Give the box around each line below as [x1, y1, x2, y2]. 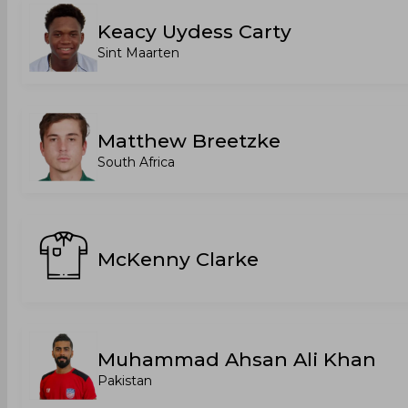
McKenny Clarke [97, 247, 259, 270]
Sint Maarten [97, 45, 179, 61]
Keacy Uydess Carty [97, 20, 291, 43]
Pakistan [97, 372, 152, 389]
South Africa [97, 154, 175, 170]
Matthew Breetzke [97, 129, 280, 152]
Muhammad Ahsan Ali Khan [97, 348, 376, 371]
